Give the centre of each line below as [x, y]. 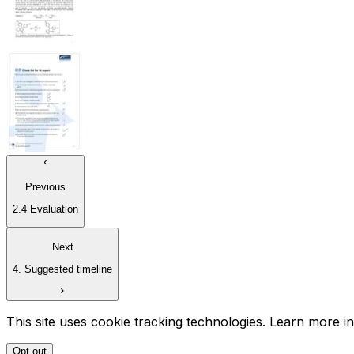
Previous [45, 186]
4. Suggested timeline [62, 269]
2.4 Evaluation [45, 209]
